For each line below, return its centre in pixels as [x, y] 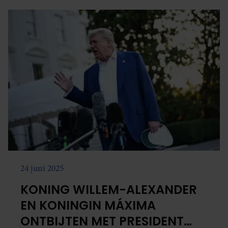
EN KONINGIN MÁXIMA [88, 206]
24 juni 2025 [42, 168]
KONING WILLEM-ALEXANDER [109, 190]
